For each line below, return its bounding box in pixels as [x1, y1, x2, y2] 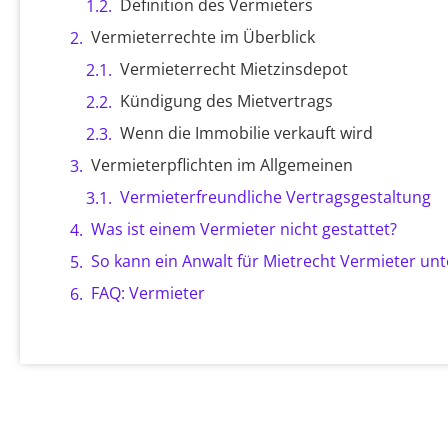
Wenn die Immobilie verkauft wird [120, 122, 373, 144]
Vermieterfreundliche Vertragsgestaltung [120, 186, 431, 208]
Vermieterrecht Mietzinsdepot [120, 58, 348, 80]
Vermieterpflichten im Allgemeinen [91, 154, 353, 176]
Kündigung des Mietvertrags [120, 90, 333, 112]
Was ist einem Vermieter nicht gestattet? [91, 218, 397, 240]
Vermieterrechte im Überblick [91, 26, 315, 48]
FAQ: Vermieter [91, 282, 205, 304]
